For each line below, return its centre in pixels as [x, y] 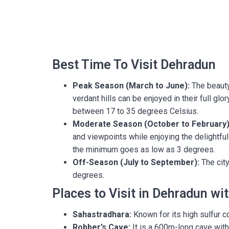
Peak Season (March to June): [131, 86]
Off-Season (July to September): [136, 162]
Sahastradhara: [102, 214]
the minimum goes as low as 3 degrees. [144, 150]
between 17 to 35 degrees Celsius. [135, 111]
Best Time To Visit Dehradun [134, 65]
